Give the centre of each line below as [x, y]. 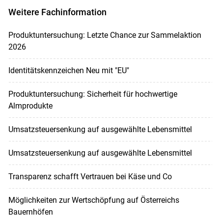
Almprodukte [30, 106]
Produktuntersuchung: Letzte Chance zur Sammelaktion [105, 35]
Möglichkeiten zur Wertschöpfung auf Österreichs [94, 200]
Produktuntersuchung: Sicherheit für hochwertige [93, 94]
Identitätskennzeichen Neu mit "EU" [69, 70]
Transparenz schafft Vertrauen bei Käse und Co [90, 176]
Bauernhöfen [30, 212]
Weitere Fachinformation [57, 12]
